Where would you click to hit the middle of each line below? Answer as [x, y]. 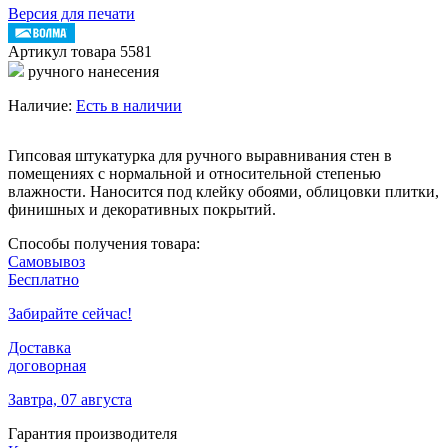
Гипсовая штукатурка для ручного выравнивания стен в [200, 155]
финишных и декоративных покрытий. [142, 209]
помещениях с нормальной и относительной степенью [194, 173]
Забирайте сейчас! [70, 313]
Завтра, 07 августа [70, 399]
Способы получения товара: [104, 243]
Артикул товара [64, 51]
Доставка [39, 347]
